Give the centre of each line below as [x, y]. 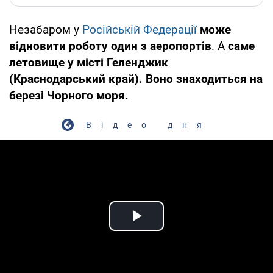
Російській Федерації [140, 29]
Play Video [180, 230]
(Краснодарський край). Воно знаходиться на [136, 79]
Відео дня [149, 125]
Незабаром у [46, 29]
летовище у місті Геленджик [89, 62]
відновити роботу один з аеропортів [110, 46]
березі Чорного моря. [69, 95]
